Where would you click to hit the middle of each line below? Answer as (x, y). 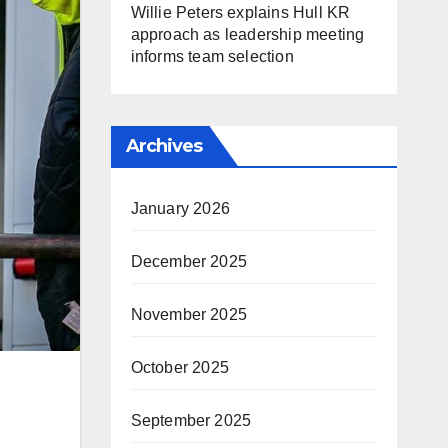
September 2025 (191, 420)
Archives (164, 146)
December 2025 (189, 261)
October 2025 (179, 367)
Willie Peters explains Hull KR (240, 12)
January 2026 (180, 208)
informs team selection (212, 56)
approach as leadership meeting (247, 34)
